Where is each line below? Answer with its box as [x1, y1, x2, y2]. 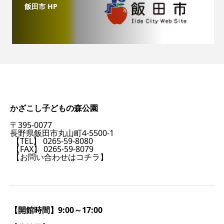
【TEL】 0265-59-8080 [12, 135, 93, 147]
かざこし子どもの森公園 [10, 102, 98, 114]
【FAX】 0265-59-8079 [12, 143, 93, 155]
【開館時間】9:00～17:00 [10, 204, 102, 216]
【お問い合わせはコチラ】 [12, 151, 108, 163]
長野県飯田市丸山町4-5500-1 [10, 127, 114, 139]
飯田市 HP [24, 1, 57, 11]
